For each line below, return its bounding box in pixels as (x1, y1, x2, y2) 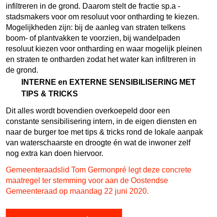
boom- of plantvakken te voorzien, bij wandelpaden (6, 33, 180, 42)
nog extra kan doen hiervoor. (6, 149, 105, 157)
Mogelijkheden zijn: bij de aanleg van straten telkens (6, 23, 186, 31)
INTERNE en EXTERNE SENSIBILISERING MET (21, 77, 196, 86)
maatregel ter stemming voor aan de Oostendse (6, 176, 168, 185)
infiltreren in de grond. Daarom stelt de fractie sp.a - (6, 1, 180, 10)
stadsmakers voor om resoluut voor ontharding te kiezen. (6, 12, 199, 21)
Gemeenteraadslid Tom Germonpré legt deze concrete (6, 165, 191, 174)
